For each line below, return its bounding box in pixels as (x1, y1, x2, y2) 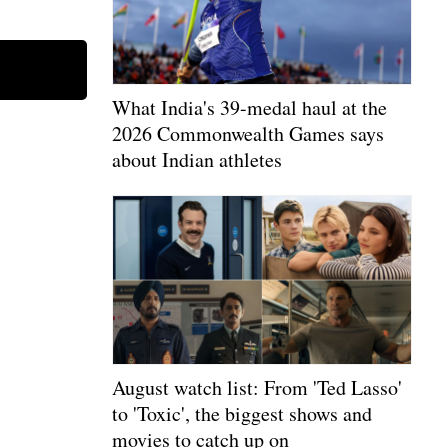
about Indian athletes (112, 145, 282, 173)
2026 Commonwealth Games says (112, 119, 384, 147)
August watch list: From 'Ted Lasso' (112, 373, 402, 401)
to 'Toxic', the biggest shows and (112, 399, 372, 427)
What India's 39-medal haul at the (112, 93, 387, 121)
